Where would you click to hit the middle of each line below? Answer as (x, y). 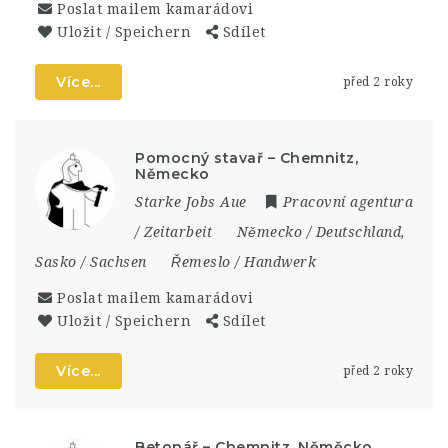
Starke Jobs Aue (191, 202)
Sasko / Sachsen (91, 262)
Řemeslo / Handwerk (243, 262)
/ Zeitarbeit (173, 232)
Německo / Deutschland (318, 232)
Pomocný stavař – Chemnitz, (246, 158)
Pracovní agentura (347, 202)
